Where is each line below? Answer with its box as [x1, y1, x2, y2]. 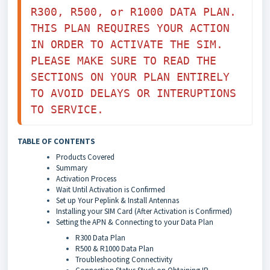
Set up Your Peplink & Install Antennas [56, 195, 179, 206]
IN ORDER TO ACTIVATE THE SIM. [31, 38, 223, 51]
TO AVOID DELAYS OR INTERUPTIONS [31, 87, 236, 99]
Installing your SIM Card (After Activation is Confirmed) [56, 206, 234, 216]
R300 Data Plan [75, 233, 125, 243]
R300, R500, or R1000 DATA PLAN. [31, 5, 236, 18]
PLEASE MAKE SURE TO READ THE [31, 54, 216, 67]
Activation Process [56, 174, 116, 184]
